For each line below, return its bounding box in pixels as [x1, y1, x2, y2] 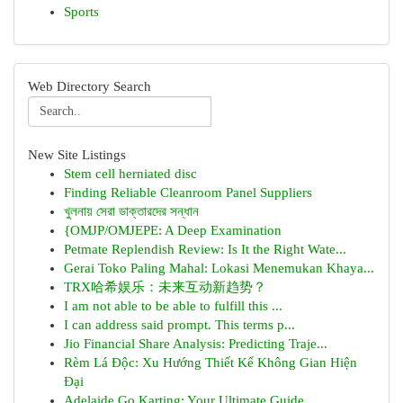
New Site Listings [28, 148, 126, 162]
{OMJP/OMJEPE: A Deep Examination [64, 223, 282, 237]
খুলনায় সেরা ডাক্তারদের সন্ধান [64, 204, 199, 219]
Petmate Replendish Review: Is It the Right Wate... [64, 242, 346, 256]
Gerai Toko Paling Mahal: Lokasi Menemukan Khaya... [64, 261, 374, 275]
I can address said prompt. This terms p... [64, 318, 295, 332]
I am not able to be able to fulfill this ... [64, 299, 282, 313]
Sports [64, 4, 99, 19]
